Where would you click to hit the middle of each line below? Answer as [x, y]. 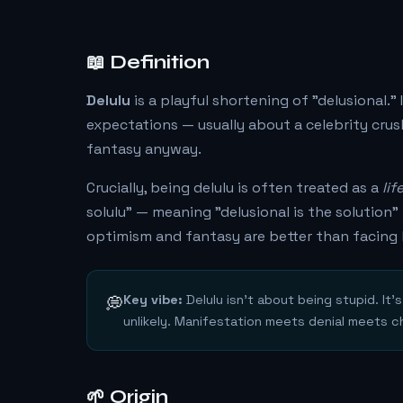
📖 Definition [148, 63]
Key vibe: [153, 300]
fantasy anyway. [144, 149]
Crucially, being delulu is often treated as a [234, 188]
